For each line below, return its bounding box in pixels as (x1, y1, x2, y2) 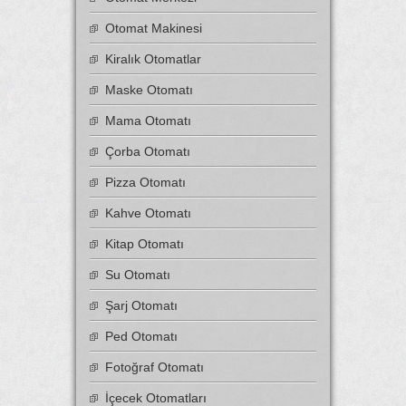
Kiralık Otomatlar (105, 51, 201, 66)
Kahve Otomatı (105, 205, 191, 220)
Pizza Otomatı (105, 174, 186, 189)
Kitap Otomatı (105, 236, 184, 251)
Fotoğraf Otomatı (105, 359, 204, 374)
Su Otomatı (105, 266, 170, 282)
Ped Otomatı (105, 328, 178, 343)
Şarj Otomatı (105, 297, 178, 313)
